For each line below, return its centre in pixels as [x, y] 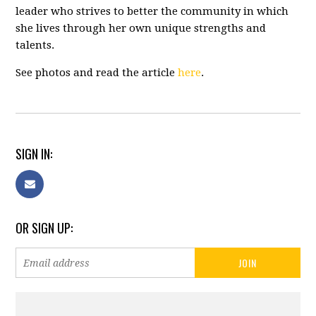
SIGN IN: [34, 154]
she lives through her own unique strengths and [141, 28]
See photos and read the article [97, 73]
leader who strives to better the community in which [152, 11]
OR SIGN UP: [44, 228]
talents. [35, 45]
